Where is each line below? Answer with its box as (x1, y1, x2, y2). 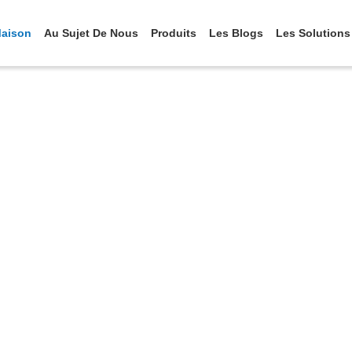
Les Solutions (276, 27, 350, 39)
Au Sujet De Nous (44, 27, 138, 39)
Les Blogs (209, 27, 263, 39)
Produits (151, 27, 196, 39)
